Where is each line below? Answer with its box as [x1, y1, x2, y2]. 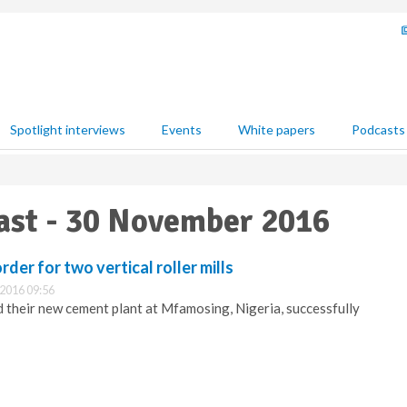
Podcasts [352, 122, 405, 137]
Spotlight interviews [10, 122, 125, 137]
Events [162, 122, 202, 137]
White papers [238, 122, 315, 137]
